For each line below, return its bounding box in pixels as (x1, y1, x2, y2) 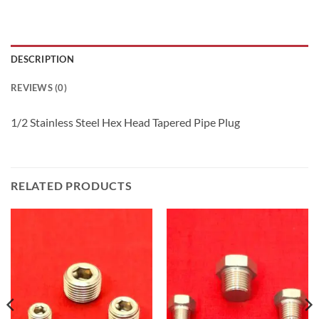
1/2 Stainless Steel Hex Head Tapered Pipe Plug (11, 115, 240, 130)
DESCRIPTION (11, 53, 74, 66)
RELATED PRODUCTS (11, 179, 132, 193)
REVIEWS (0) (11, 82, 67, 94)
